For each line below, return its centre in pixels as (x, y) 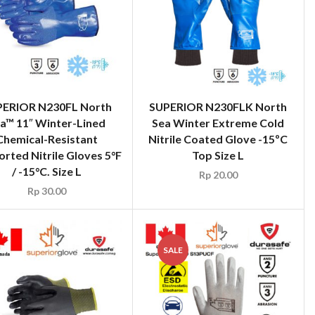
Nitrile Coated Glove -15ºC (218, 139)
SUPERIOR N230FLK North (218, 107)
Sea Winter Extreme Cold (218, 123)
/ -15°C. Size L (46, 172)
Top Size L (218, 155)
